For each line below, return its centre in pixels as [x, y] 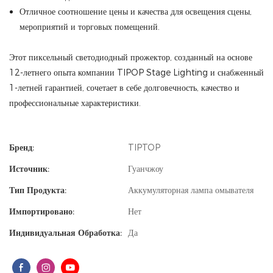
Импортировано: [42, 211]
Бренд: [22, 147]
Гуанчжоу [146, 169]
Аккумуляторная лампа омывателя [191, 190]
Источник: [29, 169]
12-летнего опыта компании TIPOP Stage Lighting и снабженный [136, 73]
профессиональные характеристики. [75, 103]
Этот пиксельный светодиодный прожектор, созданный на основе [131, 57]
